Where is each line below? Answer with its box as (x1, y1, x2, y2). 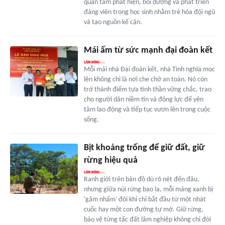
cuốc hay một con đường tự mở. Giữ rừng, (83, 205, 203, 213)
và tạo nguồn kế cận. (83, 18, 142, 26)
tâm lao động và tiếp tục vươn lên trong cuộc (83, 105, 210, 114)
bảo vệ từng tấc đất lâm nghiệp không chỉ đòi (83, 215, 211, 223)
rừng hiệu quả (83, 155, 138, 165)
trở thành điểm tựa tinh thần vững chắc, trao (83, 85, 211, 93)
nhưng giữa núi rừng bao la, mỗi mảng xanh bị (83, 185, 213, 193)
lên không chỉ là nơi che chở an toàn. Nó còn (83, 75, 207, 83)
